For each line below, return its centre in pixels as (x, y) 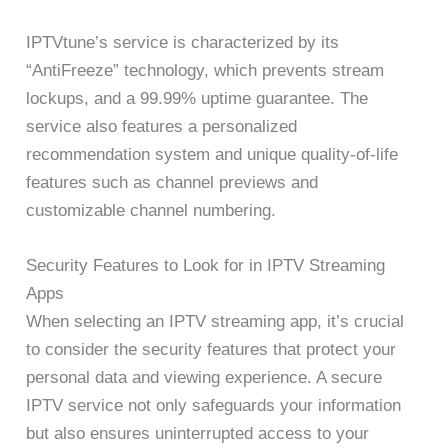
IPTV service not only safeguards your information (214, 406)
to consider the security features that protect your (211, 350)
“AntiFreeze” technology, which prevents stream (205, 70)
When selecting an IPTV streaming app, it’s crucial (215, 322)
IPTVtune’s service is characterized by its (183, 42)
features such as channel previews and (172, 182)
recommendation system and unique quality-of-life (212, 154)
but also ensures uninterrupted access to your (198, 434)
